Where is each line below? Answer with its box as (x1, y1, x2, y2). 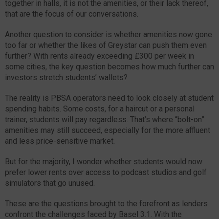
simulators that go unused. (5, 178, 95, 188)
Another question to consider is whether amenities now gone (5, 29, 212, 39)
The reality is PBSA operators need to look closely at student (5, 93, 214, 103)
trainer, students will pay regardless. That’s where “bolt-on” (5, 114, 204, 124)
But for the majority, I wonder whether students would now (5, 156, 202, 166)
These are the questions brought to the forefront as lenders (5, 198, 208, 208)
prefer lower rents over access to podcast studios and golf (5, 167, 207, 177)
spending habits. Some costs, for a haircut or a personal (5, 104, 195, 113)
